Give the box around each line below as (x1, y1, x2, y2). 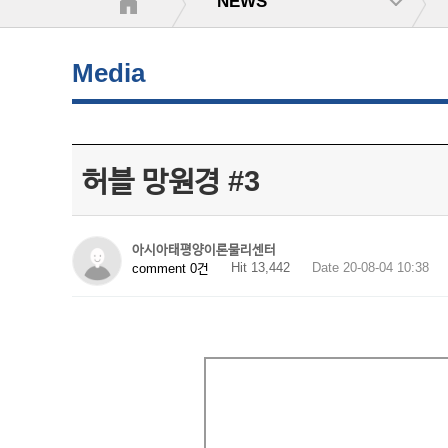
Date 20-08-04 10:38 (312, 260, 429, 275)
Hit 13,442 (231, 260, 290, 275)
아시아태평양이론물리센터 (132, 242, 276, 257)
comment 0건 (132, 260, 209, 276)
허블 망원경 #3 (82, 165, 260, 197)
